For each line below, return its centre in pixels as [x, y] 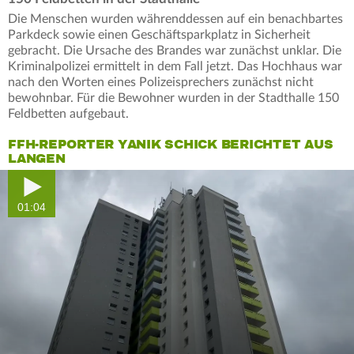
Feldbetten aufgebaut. [70, 113]
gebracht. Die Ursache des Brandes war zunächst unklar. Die [175, 50]
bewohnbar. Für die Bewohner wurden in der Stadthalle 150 [173, 98]
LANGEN [37, 158]
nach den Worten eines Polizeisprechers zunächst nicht [161, 82]
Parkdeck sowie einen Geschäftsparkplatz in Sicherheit [159, 34]
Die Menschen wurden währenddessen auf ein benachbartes [175, 19]
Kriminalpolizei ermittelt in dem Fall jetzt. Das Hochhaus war [175, 66]
